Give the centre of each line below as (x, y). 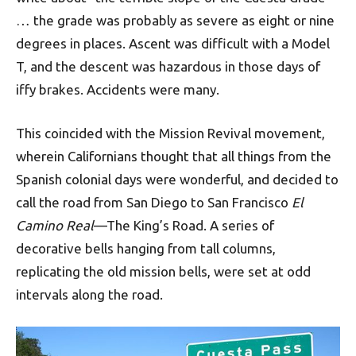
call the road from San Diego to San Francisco (154, 203)
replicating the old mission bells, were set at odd (163, 272)
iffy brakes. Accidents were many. (118, 90)
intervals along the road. (89, 295)
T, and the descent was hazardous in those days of (168, 67)
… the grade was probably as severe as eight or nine (175, 21)
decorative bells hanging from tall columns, (146, 249)
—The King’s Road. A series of (184, 226)
